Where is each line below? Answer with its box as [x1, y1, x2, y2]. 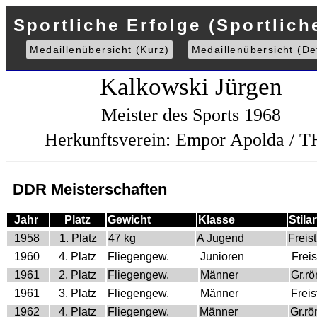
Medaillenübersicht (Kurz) [30, 43, 170, 55]
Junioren [200, 250, 244, 263]
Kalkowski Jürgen [100, 73, 282, 100]
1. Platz [59, 231, 97, 244]
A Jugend [197, 231, 244, 244]
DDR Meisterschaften [13, 180, 167, 198]
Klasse [198, 213, 235, 226]
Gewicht [108, 213, 151, 226]
